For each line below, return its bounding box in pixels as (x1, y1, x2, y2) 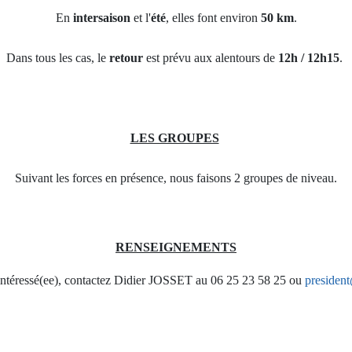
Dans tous (6, 51, 56, 65)
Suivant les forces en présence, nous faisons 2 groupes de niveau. (15, 171, 337, 185)
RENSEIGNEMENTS (115, 240, 236, 255)
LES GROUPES (130, 131, 219, 145)
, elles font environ (165, 11, 261, 25)
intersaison (72, 11, 130, 25)
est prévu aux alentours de (143, 51, 278, 65)
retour (109, 51, 143, 65)
